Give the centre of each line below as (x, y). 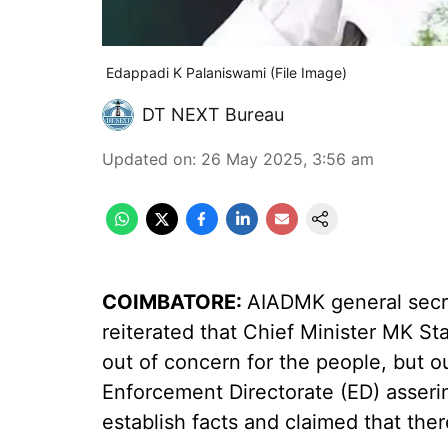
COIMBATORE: (174, 302)
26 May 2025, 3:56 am (287, 159)
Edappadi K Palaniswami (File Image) (224, 72)
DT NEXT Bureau (213, 114)
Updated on (147, 159)
